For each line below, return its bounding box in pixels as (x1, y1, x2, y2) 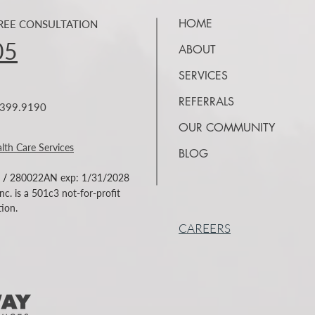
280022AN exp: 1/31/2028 (10, 172, 129, 184)
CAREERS (179, 221, 231, 236)
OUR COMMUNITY (179, 120, 275, 135)
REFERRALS (179, 94, 234, 109)
